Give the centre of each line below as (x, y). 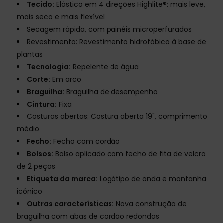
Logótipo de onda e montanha (152, 179)
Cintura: (42, 104)
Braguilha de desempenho (111, 92)
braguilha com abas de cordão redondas (88, 216)
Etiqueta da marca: (62, 179)
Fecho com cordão (86, 142)
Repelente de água (105, 67)
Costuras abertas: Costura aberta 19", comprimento (117, 117)
